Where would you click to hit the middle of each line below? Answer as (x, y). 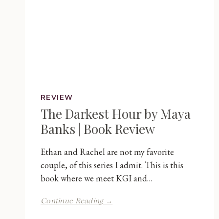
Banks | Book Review (98, 129)
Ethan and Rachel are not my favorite (107, 152)
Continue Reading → (77, 201)
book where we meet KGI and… (97, 178)
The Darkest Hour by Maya (116, 114)
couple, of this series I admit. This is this (112, 165)
